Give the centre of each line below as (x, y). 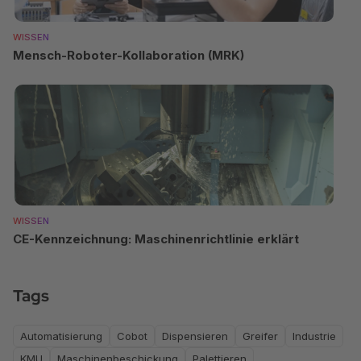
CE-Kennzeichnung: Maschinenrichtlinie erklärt (156, 239)
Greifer (260, 336)
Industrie (314, 336)
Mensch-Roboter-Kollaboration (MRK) (129, 55)
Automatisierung (61, 336)
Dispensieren (195, 336)
